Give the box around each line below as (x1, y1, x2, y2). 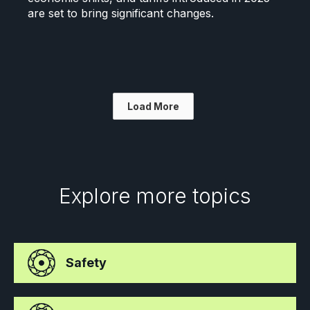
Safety (66, 255, 107, 270)
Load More (127, 100, 180, 112)
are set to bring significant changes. (27, 6, 214, 20)
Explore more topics (59, 183, 251, 208)
